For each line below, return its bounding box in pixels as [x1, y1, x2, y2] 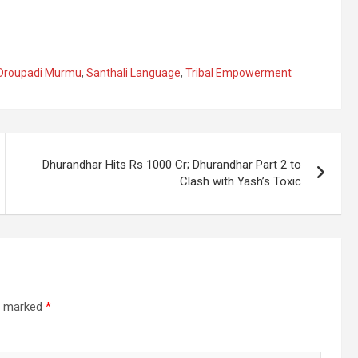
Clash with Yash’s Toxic [180, 174, 302, 189]
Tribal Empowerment [185, 66, 292, 79]
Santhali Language [86, 66, 181, 79]
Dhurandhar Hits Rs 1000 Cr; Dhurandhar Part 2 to [42, 157, 302, 172]
